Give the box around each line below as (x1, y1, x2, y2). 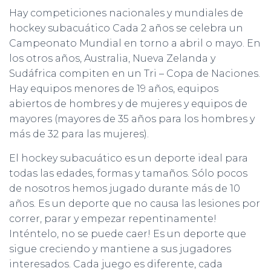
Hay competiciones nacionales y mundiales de (9, 7, 243, 19)
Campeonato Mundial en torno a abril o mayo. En (9, 38, 261, 49)
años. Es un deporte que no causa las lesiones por (9, 198, 260, 209)
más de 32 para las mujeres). (9, 128, 149, 140)
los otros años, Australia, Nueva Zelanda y (9, 53, 215, 64)
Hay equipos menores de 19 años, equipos (9, 83, 218, 94)
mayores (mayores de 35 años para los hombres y (9, 113, 255, 125)
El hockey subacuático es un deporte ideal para (9, 152, 248, 164)
